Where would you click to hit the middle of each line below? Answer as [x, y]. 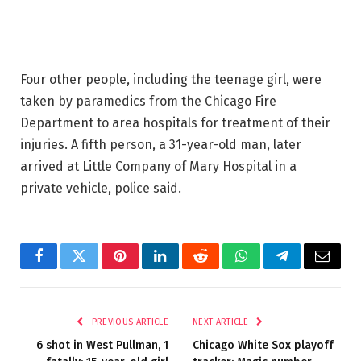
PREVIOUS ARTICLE [129, 322]
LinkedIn [186, 268]
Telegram [308, 268]
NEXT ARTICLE [222, 322]
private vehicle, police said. [101, 188]
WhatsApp [271, 268]
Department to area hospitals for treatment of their [175, 122]
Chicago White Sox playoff [263, 345]
